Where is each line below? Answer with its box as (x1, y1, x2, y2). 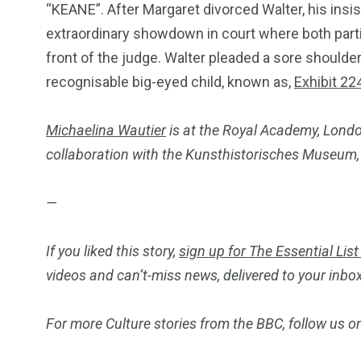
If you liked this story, (46, 242, 179, 259)
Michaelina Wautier (46, 121, 166, 139)
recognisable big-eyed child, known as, (46, 73, 294, 90)
